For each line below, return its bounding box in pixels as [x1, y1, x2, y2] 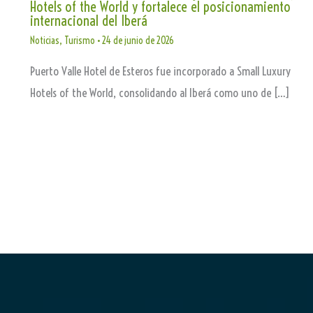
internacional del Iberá [29, 12, 147, 30]
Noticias [29, 34, 59, 48]
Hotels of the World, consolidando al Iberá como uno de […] [29, 85, 289, 101]
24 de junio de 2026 [101, 34, 174, 48]
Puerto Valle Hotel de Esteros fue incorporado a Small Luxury [29, 64, 291, 79]
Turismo [64, 34, 95, 48]
